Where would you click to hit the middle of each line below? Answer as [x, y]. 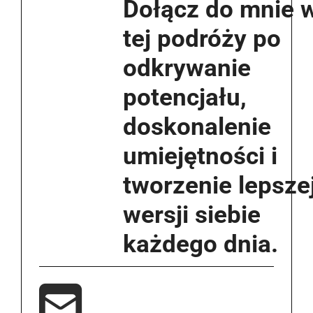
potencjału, [185, 97]
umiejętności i [200, 156]
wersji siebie [192, 214]
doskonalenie [197, 126]
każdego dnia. [201, 244]
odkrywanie [187, 68]
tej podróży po [202, 38]
